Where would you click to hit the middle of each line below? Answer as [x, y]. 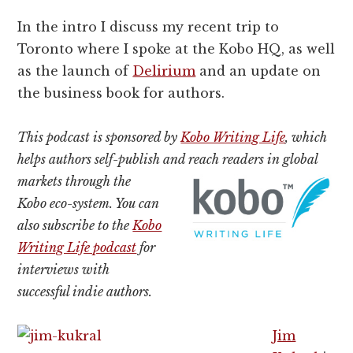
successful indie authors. [85, 292]
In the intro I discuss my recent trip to [149, 27]
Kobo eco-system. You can [89, 204]
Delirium [164, 71]
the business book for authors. [121, 93]
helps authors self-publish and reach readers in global [168, 160]
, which [307, 137]
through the [98, 182]
